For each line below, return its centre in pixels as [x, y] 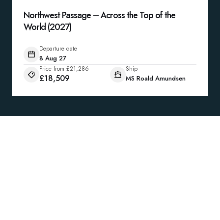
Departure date [58, 49]
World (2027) [47, 27]
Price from [52, 69]
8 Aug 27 [53, 58]
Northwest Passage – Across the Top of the [99, 15]
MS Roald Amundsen [156, 78]
